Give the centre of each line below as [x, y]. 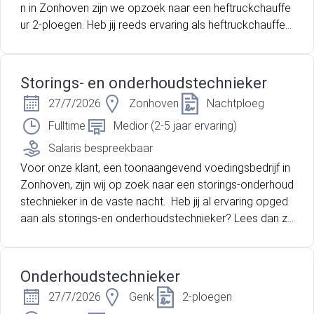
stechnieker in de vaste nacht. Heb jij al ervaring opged [154, 202]
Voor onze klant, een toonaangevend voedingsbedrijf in [155, 168]
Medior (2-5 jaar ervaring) [175, 126]
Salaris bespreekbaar [101, 149]
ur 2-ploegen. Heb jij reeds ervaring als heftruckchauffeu [156, 25]
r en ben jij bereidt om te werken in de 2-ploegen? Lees [153, 42]
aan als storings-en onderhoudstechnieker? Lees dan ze [157, 219]
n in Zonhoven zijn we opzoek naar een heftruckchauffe [156, 8]
